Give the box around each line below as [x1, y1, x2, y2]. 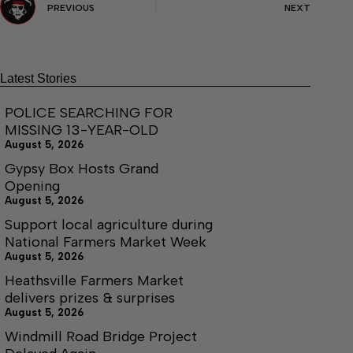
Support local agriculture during [5, 215, 213, 233]
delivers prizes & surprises [5, 288, 175, 307]
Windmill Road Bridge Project [5, 327, 197, 345]
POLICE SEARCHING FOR [5, 103, 173, 121]
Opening [5, 176, 60, 195]
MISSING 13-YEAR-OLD [5, 121, 158, 139]
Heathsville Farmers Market [5, 271, 184, 289]
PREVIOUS [47, 2, 95, 13]
